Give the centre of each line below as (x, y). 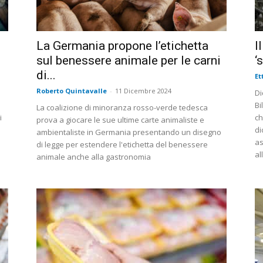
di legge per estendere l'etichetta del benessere (122, 145)
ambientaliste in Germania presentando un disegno (129, 132)
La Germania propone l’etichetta (122, 46)
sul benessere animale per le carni (129, 61)
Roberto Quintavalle (72, 91)
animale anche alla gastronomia (94, 157)
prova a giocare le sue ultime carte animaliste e (120, 120)
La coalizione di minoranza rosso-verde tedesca (122, 108)
